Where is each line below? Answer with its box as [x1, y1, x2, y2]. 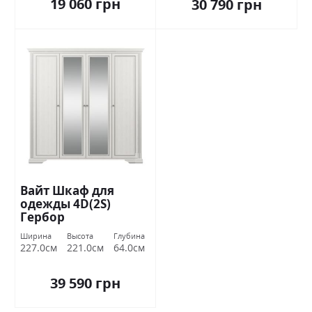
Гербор [20, 209, 65, 226]
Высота [67, 230, 93, 241]
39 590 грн [50, 274, 120, 293]
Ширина [20, 230, 52, 241]
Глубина [114, 230, 145, 241]
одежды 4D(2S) [20, 196, 111, 212]
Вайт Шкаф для [20, 182, 114, 199]
